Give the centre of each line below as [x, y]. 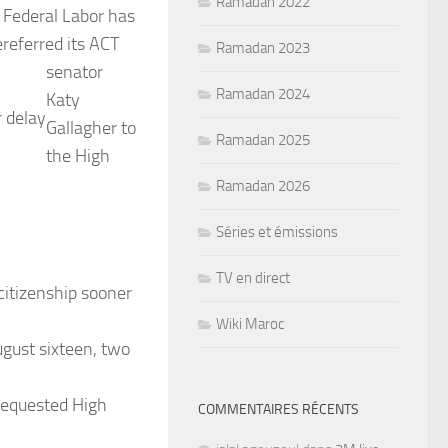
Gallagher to [91, 127]
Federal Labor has [69, 15]
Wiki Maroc [250, 323]
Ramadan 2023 [263, 47]
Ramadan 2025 [263, 139]
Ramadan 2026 [263, 185]
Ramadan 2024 [263, 93]
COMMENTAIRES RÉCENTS [278, 409]
